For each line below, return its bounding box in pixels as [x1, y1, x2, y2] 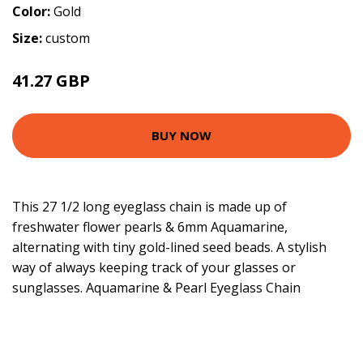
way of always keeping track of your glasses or [12, 258, 296, 276]
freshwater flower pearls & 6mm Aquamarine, [12, 217, 288, 236]
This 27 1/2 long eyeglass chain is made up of [12, 197, 287, 216]
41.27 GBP [12, 69, 90, 92]
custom [45, 28, 90, 47]
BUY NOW [152, 127, 211, 144]
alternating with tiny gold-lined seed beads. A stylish [12, 237, 327, 256]
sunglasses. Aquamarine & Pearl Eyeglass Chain [12, 278, 301, 297]
